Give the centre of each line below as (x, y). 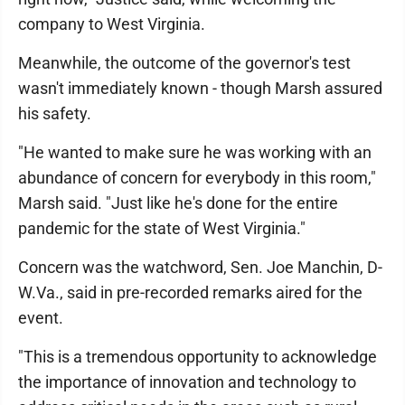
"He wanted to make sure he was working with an (195, 152)
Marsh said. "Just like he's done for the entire (178, 203)
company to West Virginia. (112, 24)
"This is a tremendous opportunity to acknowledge (198, 357)
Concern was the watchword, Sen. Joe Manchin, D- (200, 267)
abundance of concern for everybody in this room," (197, 178)
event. (41, 318)
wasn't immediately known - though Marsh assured (200, 88)
